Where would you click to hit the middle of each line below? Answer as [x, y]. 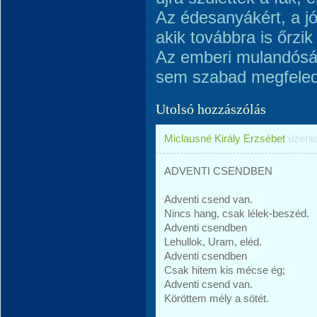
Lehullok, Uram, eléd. [213, 242]
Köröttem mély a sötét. [217, 298]
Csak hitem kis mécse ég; [225, 270]
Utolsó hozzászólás [211, 109]
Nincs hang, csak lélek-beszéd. [237, 213]
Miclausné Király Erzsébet [225, 138]
